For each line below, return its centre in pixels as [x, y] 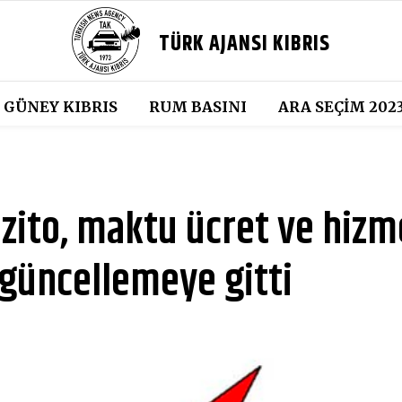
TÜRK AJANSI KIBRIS [245, 44]
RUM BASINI [197, 107]
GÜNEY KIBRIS [60, 107]
